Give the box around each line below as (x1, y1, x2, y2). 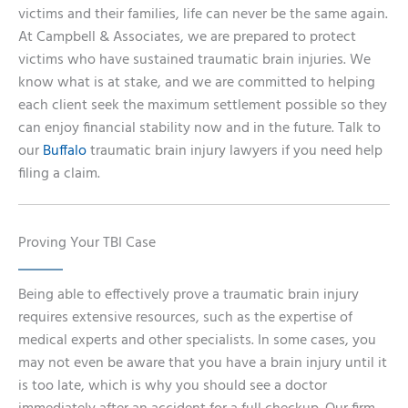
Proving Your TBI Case (18, 232, 156, 254)
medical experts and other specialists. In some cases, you (18, 330, 376, 352)
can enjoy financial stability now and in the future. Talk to (18, 117, 381, 139)
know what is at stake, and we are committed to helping (18, 72, 375, 94)
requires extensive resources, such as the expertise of (18, 307, 352, 329)
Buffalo (43, 140, 87, 162)
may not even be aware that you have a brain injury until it (18, 352, 387, 374)
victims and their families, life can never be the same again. (18, 4, 388, 25)
